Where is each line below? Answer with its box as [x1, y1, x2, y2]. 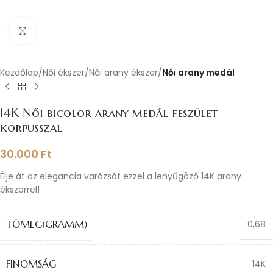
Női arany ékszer [89, 66, 158, 79]
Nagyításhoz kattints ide [36, 25, 138, 36]
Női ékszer [43, 66, 85, 79]
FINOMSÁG [6, 258, 56, 270]
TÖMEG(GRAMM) [6, 218, 87, 230]
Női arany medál [162, 66, 235, 79]
